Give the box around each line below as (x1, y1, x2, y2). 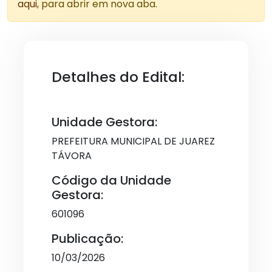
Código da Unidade (52, 172, 171, 189)
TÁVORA (52, 149, 92, 163)
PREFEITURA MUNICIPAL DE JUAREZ (52, 134, 215, 148)
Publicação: (52, 230, 123, 247)
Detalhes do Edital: (52, 67, 185, 87)
